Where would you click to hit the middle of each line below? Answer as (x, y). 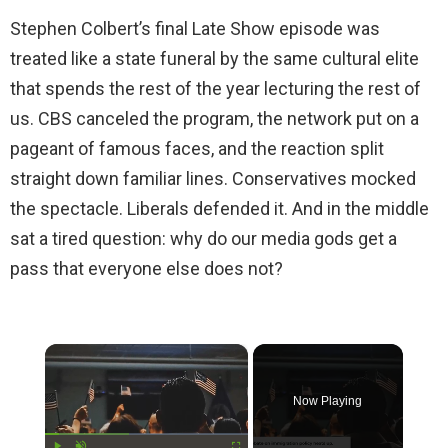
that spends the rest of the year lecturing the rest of (215, 88)
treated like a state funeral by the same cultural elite (214, 58)
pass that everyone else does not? (146, 268)
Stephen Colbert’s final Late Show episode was (195, 28)
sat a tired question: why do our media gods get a (203, 238)
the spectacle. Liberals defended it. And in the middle (219, 208)
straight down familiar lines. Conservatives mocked (213, 178)
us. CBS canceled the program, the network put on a (214, 118)
